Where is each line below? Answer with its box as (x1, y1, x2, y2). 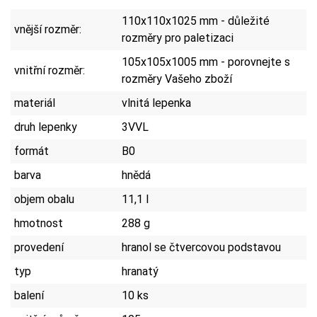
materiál (14, 96, 55, 110)
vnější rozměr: (14, 22, 81, 36)
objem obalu (14, 192, 74, 206)
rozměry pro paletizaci (122, 30, 234, 45)
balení (14, 288, 44, 302)
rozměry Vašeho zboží (122, 71, 232, 86)
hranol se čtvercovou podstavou (122, 240, 281, 254)
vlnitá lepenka (122, 96, 191, 110)
